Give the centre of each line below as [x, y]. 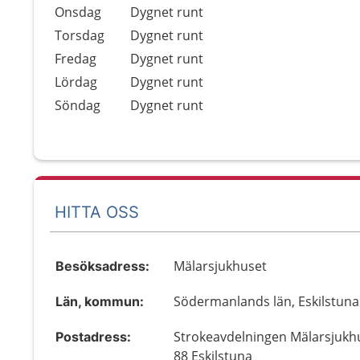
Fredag [76, 59]
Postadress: [93, 337]
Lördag [76, 82]
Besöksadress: [102, 266]
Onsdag [78, 12]
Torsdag [80, 35]
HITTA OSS [97, 212]
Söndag [78, 105]
